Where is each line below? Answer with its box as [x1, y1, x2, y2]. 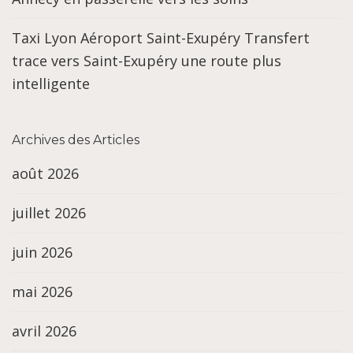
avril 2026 [12, 321, 76, 341]
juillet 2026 [12, 203, 86, 223]
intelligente [12, 74, 90, 94]
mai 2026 [12, 282, 72, 302]
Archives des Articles [12, 132, 139, 148]
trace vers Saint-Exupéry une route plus [12, 51, 281, 71]
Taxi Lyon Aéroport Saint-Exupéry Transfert [12, 28, 310, 48]
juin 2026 [12, 243, 72, 262]
